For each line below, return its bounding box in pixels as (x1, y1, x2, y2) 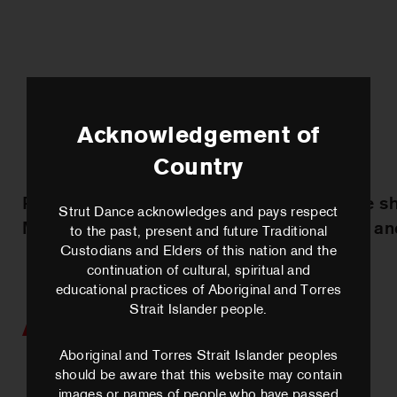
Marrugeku (22, 221, 113, 238)
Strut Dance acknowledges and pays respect (58, 206, 339, 220)
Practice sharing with (22, 196, 198, 214)
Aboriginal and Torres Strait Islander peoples (58, 349, 339, 363)
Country (153, 157, 244, 181)
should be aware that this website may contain (54, 369, 343, 383)
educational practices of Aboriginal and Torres (55, 284, 342, 298)
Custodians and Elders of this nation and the (59, 245, 338, 259)
